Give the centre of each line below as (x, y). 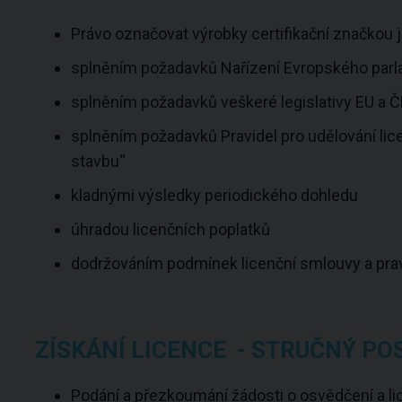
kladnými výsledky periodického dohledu (214, 195)
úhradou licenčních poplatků (170, 229)
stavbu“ (98, 161)
